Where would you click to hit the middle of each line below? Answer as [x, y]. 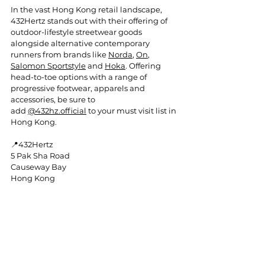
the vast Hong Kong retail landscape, [91, 9]
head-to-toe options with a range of [80, 77]
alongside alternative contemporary [81, 43]
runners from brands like [59, 54]
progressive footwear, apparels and [79, 88]
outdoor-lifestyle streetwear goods [77, 32]
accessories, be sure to [54, 99]
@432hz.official [57, 110]
